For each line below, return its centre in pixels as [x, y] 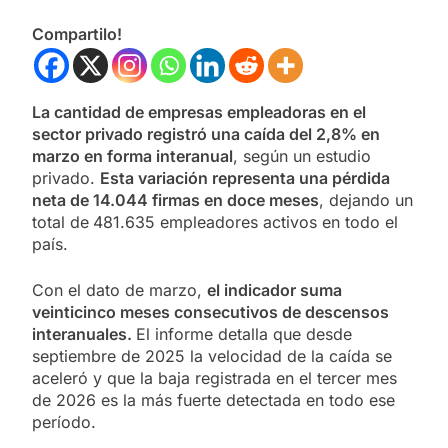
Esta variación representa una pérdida [245, 178]
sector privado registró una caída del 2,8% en [206, 134]
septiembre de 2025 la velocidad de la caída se [212, 356]
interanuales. [84, 334]
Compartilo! [77, 34]
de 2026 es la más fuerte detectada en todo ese [213, 400]
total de [60, 222]
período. [64, 422]
